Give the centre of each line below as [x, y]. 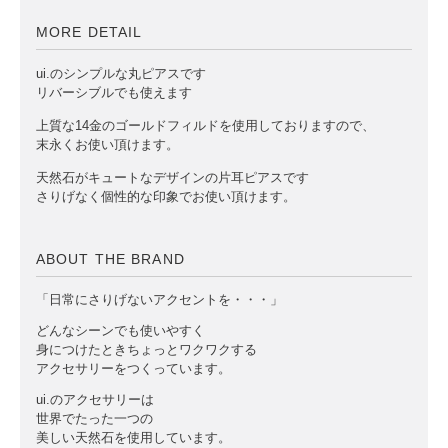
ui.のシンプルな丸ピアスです [121, 73]
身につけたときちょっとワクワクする [146, 350]
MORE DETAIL [89, 32]
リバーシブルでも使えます [114, 92]
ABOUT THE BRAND [110, 259]
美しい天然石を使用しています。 [133, 438]
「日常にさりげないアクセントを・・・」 [159, 300]
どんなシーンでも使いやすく [120, 331]
